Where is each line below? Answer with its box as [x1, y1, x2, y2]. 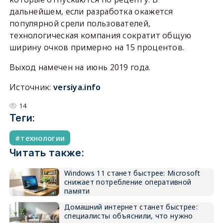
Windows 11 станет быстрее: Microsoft [64, 168, 201, 178]
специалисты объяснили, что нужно [64, 211, 193, 221]
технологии [20, 133, 65, 143]
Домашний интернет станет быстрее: [64, 202, 198, 212]
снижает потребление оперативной [64, 177, 192, 187]
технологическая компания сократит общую [9, 30, 192, 41]
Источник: [9, 82, 53, 93]
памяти [64, 186, 90, 196]
